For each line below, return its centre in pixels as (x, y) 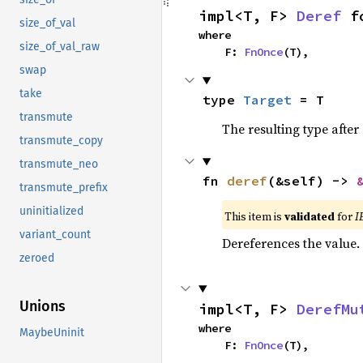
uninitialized (51, 211)
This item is (254, 216)
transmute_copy (61, 141)
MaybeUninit (52, 333)
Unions (43, 307)
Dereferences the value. (290, 243)
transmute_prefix (64, 188)
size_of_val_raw (60, 47)
